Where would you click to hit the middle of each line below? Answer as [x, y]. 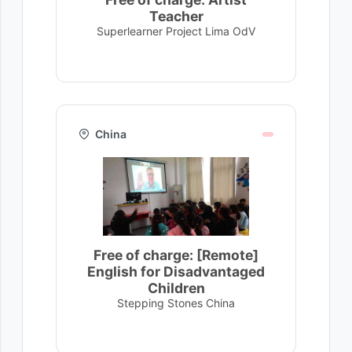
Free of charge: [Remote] [176, 255]
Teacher [176, 16]
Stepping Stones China [176, 303]
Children [176, 288]
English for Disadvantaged [176, 271]
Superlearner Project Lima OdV [176, 31]
